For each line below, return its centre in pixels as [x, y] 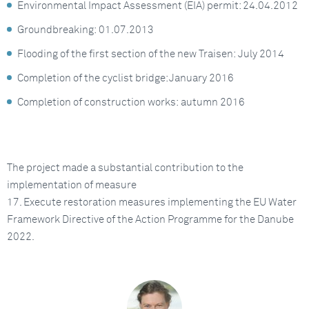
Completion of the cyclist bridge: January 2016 [126, 78]
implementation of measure [72, 185]
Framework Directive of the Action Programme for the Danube [150, 220]
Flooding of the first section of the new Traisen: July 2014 [151, 54]
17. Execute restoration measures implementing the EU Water [152, 202]
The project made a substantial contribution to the [125, 168]
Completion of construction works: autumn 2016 [132, 102]
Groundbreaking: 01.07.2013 [86, 30]
